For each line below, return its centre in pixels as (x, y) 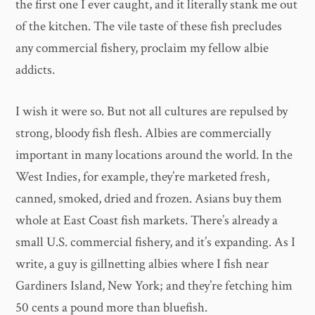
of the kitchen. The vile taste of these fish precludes (149, 26)
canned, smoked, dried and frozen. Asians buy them (149, 199)
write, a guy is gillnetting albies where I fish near (142, 264)
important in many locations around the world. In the (154, 155)
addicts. (36, 70)
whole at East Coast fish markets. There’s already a (147, 221)
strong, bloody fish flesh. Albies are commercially (143, 134)
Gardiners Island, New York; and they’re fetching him (154, 286)
